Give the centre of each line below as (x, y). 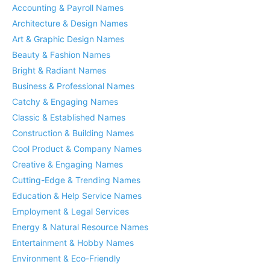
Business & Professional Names (73, 86)
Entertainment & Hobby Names (73, 243)
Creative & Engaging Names (67, 164)
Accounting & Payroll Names (68, 8)
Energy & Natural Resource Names (80, 227)
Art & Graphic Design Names (68, 39)
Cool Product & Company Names (77, 149)
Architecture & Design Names (70, 23)
